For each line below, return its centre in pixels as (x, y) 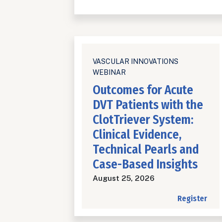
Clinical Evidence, (137, 135)
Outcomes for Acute (143, 90)
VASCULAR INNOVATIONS (136, 62)
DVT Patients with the (148, 105)
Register (192, 199)
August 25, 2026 (124, 178)
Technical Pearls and (146, 150)
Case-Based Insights (145, 165)
